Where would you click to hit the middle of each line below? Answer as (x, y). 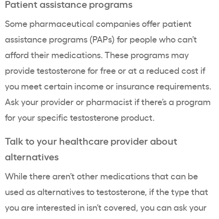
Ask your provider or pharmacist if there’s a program (108, 101)
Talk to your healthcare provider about (91, 141)
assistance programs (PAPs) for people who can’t (101, 39)
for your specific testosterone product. (80, 117)
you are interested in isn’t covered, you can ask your (106, 207)
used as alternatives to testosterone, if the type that (107, 191)
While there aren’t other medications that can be (101, 176)
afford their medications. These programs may (97, 55)
